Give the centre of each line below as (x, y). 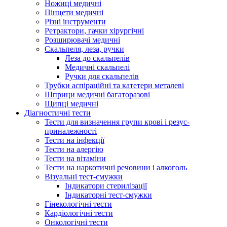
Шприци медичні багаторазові (97, 95)
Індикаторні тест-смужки (108, 195)
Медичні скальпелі (97, 67)
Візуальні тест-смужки (84, 177)
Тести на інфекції (74, 140)
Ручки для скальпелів (102, 77)
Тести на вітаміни (75, 159)
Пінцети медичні (74, 13)
